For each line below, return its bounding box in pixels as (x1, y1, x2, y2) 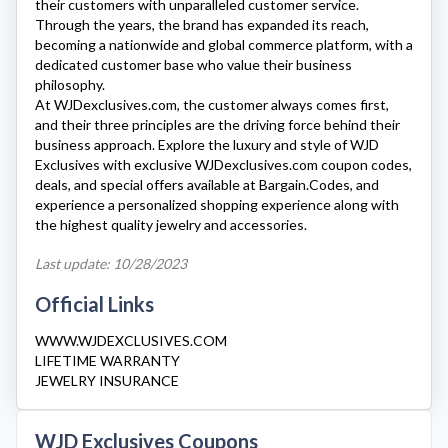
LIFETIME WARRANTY (35, 352, 180, 369)
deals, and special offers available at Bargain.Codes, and (35, 176, 379, 193)
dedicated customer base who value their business (35, 56, 352, 73)
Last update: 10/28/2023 (35, 255, 187, 272)
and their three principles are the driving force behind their (35, 116, 400, 133)
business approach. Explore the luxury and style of (35, 136, 350, 153)
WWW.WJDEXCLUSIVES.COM (35, 332, 227, 349)
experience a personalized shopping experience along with (35, 196, 399, 213)
